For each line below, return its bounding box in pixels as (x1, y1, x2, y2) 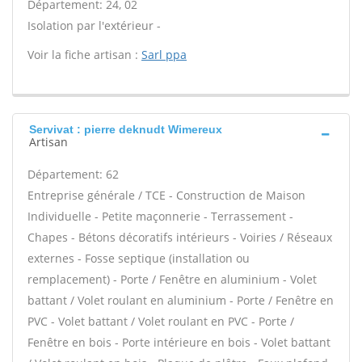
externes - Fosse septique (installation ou (27, 250, 250, 266)
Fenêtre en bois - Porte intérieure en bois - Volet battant (27, 335, 330, 350)
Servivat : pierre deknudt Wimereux (29, 123, 222, 136)
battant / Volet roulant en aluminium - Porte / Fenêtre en (27, 293, 334, 308)
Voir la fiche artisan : (27, 47, 141, 62)
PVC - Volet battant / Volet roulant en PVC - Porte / (27, 314, 294, 329)
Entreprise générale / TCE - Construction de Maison (27, 187, 305, 203)
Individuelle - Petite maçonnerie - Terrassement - (27, 208, 293, 224)
